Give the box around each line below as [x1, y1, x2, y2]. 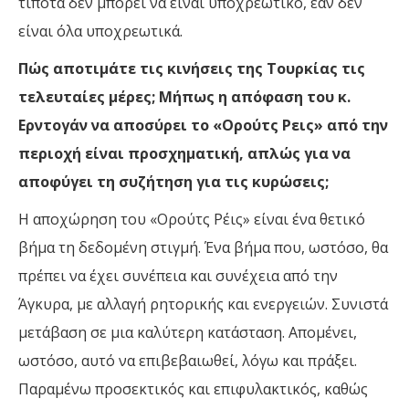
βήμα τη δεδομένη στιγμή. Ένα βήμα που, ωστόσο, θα [18, 236, 388, 257]
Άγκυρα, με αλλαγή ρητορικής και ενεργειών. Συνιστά [18, 293, 388, 314]
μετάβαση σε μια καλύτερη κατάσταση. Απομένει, [18, 321, 357, 342]
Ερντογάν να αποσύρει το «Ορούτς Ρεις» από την [18, 114, 388, 135]
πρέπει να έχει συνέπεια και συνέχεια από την [18, 265, 338, 286]
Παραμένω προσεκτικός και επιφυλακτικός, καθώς [18, 378, 368, 399]
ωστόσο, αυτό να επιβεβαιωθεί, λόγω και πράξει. [18, 350, 357, 371]
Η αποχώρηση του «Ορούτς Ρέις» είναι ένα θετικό [18, 208, 365, 229]
